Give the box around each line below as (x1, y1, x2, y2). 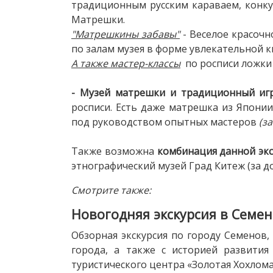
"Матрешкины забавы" (71, 27, 180, 41)
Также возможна (71, 144, 157, 158)
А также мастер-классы (71, 56, 180, 70)
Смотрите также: (71, 183, 151, 197)
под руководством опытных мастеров (71, 115, 259, 129)
